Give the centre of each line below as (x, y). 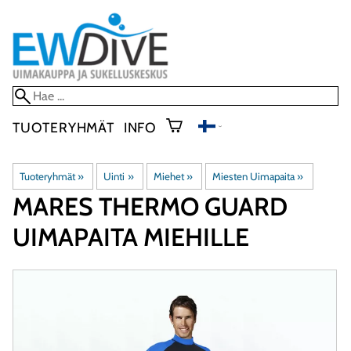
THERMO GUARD (193, 206)
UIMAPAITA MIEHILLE (131, 237)
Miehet (168, 176)
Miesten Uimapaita (254, 176)
